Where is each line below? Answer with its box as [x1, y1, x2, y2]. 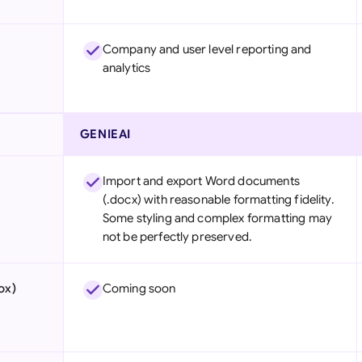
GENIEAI [79, 127, 131, 141]
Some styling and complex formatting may [102, 211, 332, 225]
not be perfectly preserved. [102, 229, 253, 244]
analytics [102, 61, 151, 75]
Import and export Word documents [102, 174, 300, 188]
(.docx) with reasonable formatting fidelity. [102, 192, 335, 207]
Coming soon [102, 281, 176, 296]
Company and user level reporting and [102, 42, 312, 57]
